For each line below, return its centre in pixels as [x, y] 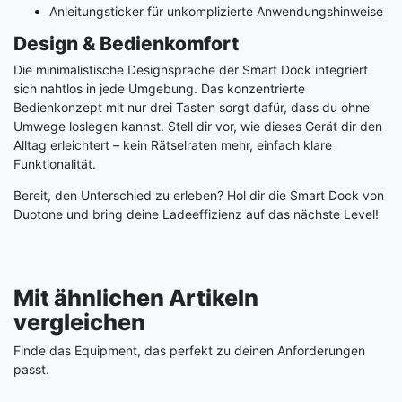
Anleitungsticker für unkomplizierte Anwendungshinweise [216, 11]
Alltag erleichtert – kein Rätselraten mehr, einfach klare [173, 144]
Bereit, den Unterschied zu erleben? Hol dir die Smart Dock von [199, 195]
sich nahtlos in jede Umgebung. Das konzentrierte [159, 88]
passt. [31, 369]
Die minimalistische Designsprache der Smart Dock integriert [191, 69]
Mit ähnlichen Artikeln [136, 297]
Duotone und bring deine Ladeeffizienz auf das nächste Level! [196, 214]
